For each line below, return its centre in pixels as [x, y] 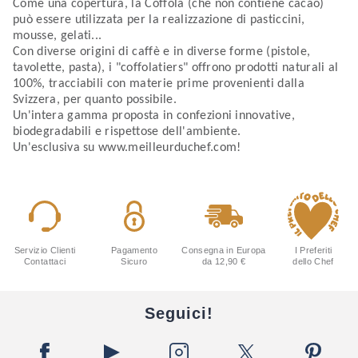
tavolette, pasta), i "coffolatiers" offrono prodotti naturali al [176, 68]
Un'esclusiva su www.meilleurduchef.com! [127, 148]
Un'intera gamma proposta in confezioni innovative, [154, 116]
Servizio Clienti [45, 251]
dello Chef [313, 262]
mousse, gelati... [58, 36]
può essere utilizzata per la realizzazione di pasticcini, [159, 20]
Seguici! [179, 314]
